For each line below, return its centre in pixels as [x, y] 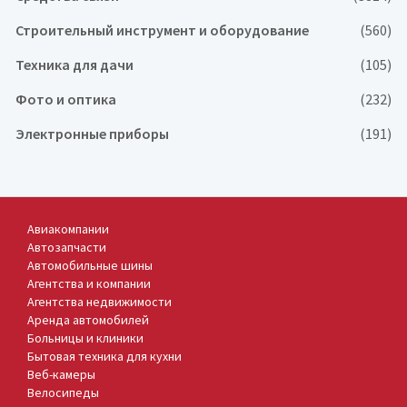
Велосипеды [63, 392]
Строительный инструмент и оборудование [162, 30]
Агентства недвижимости [99, 301]
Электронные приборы [92, 133]
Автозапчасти [67, 247]
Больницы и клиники [85, 338]
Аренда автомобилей [88, 319]
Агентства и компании [89, 283]
